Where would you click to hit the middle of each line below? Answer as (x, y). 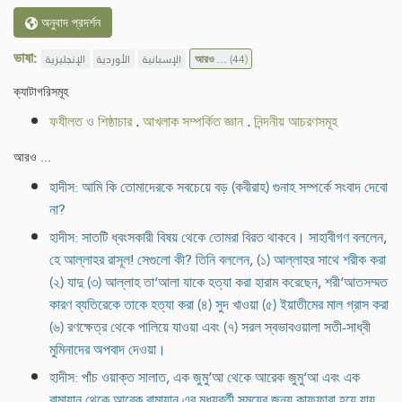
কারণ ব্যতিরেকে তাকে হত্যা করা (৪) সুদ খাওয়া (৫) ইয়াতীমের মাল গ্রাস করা (219, 305)
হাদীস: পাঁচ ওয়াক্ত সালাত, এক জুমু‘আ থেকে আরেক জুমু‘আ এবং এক (205, 378)
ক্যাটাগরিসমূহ (41, 92)
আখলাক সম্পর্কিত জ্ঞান (193, 122)
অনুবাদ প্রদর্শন (69, 22)
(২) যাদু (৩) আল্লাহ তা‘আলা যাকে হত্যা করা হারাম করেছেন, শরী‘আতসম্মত (218, 283)
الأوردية (114, 59)
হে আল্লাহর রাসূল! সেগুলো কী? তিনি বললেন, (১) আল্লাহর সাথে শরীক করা (218, 260)
